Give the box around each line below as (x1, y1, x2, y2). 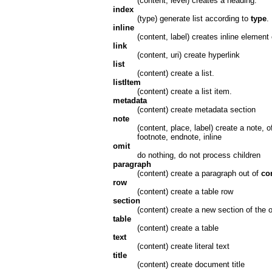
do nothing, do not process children (137, 150, 260, 160)
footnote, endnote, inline (137, 132, 222, 141)
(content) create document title (137, 259, 245, 269)
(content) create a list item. (137, 86, 232, 96)
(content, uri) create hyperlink (137, 50, 240, 59)
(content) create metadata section (137, 104, 256, 114)
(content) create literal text (137, 241, 229, 251)
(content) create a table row (137, 186, 233, 196)
